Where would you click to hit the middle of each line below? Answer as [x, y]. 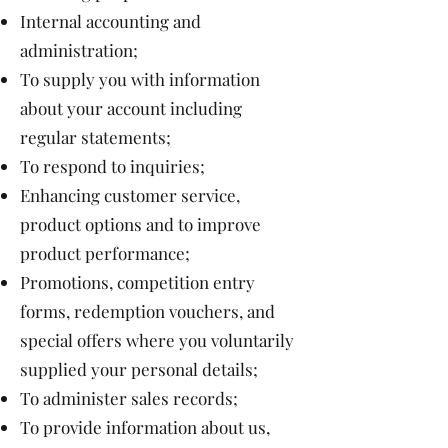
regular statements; [95, 137]
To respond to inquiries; [112, 166]
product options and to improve [140, 224]
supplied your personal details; [139, 369]
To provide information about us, [145, 427]
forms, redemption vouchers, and [147, 311]
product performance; [105, 253]
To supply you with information [140, 79]
